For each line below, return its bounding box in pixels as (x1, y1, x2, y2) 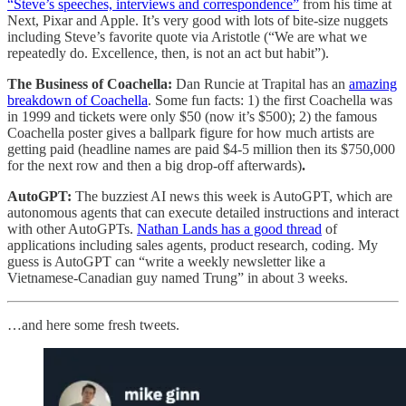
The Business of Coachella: (7, 75, 176, 92)
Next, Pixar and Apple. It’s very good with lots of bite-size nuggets (7, 12, 388, 28)
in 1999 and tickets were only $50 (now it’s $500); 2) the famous (7, 108, 377, 124)
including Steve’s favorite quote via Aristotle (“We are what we (7, 28, 367, 44)
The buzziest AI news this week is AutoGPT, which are (75, 188, 392, 204)
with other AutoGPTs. (7, 220, 137, 237)
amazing (349, 75, 397, 92)
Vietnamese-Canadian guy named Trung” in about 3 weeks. (7, 269, 348, 285)
